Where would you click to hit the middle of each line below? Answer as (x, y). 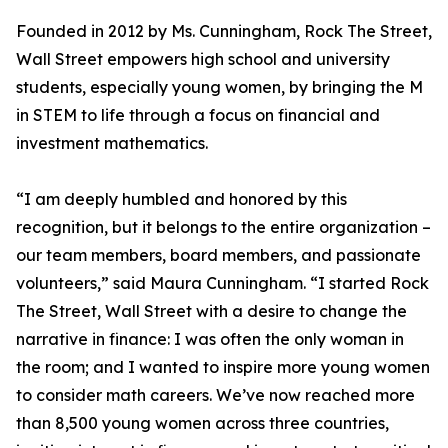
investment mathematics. (112, 143)
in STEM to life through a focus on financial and (198, 115)
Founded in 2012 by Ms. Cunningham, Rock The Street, (224, 31)
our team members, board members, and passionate (218, 255)
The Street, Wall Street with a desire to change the (211, 311)
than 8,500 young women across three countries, (202, 423)
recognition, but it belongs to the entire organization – (223, 227)
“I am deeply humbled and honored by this (181, 199)
